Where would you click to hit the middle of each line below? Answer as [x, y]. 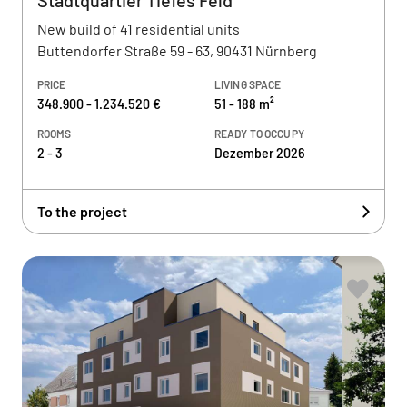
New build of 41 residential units [139, 29]
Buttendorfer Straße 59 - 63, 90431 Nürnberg [177, 50]
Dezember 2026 [260, 152]
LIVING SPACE [248, 84]
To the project [82, 211]
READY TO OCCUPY [259, 134]
